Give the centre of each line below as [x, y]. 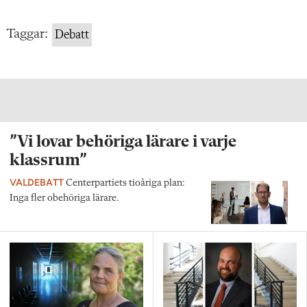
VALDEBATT [37, 182]
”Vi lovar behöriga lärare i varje [123, 142]
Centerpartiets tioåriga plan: [124, 183]
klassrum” [48, 160]
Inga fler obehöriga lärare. [64, 198]
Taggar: [27, 34]
